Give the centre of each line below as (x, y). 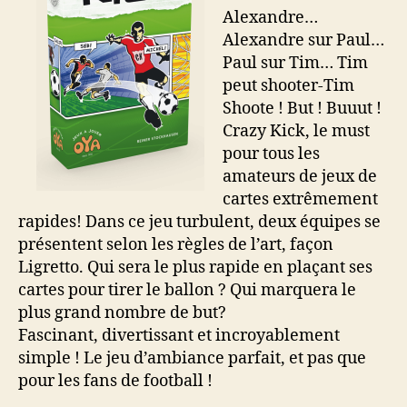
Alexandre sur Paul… (303, 40)
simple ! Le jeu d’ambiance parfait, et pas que (192, 358)
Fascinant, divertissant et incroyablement (179, 335)
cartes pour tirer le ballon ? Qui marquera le (187, 290)
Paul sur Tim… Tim (295, 63)
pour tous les (271, 154)
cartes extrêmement (300, 199)
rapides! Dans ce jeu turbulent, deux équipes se (199, 222)
